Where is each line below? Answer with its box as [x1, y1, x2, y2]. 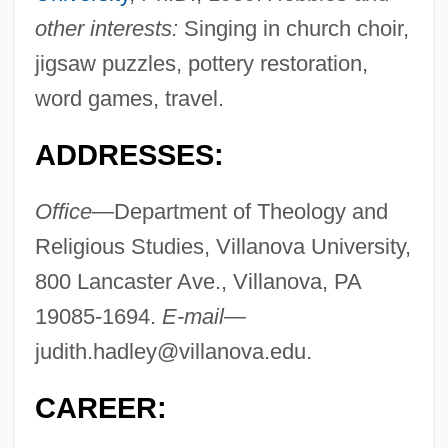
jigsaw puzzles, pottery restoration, [34, 51, 368, 77]
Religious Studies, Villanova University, [34, 234, 411, 260]
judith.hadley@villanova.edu [34, 339, 306, 365]
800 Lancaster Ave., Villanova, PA [34, 269, 361, 295]
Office [34, 199, 92, 225]
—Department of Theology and [91, 199, 388, 225]
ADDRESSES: [34, 139, 224, 172]
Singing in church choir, [177, 16, 409, 42]
